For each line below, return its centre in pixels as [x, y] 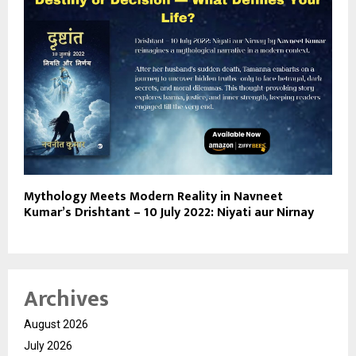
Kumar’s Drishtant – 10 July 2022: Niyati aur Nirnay [169, 213]
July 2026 [48, 346]
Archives [66, 300]
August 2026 [56, 325]
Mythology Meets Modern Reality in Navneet [153, 197]
